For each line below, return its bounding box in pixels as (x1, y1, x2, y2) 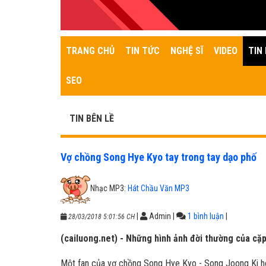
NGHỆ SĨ (170, 45, 203, 56)
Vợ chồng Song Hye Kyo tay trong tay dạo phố (61, 151, 256, 163)
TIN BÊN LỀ (69, 113, 114, 124)
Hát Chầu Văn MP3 (128, 183, 189, 193)
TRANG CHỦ (66, 45, 115, 56)
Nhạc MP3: (90, 183, 128, 193)
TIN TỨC (125, 45, 160, 56)
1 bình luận (188, 211, 224, 221)
